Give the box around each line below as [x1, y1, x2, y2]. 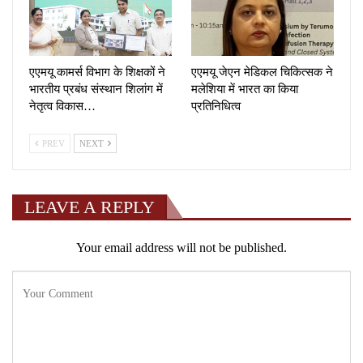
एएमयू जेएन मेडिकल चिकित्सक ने [191, 66, 333, 79]
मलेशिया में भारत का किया [191, 83, 298, 96]
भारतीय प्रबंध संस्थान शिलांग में [29, 83, 163, 96]
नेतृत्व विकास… [29, 100, 96, 113]
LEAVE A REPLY [24, 197, 155, 218]
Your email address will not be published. [76, 241, 287, 255]
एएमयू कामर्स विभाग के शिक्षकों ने [29, 66, 165, 79]
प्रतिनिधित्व [191, 100, 241, 113]
